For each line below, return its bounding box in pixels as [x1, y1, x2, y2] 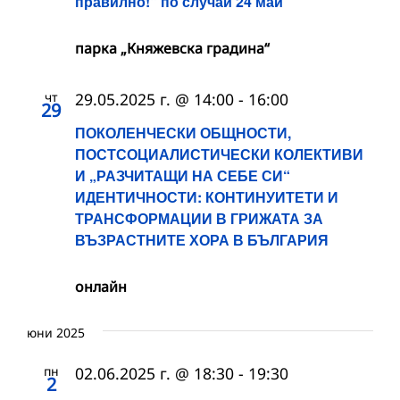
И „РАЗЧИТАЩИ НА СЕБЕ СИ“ [75, 164, 290, 186]
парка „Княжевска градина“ [75, 37, 270, 58]
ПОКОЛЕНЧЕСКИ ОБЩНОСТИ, [75, 121, 291, 143]
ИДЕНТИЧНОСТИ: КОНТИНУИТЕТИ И [75, 186, 338, 207]
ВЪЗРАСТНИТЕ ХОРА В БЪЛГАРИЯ [75, 229, 329, 250]
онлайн [75, 276, 127, 296]
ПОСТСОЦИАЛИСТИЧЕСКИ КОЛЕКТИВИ [75, 143, 363, 164]
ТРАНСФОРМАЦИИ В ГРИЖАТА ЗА [75, 207, 323, 229]
